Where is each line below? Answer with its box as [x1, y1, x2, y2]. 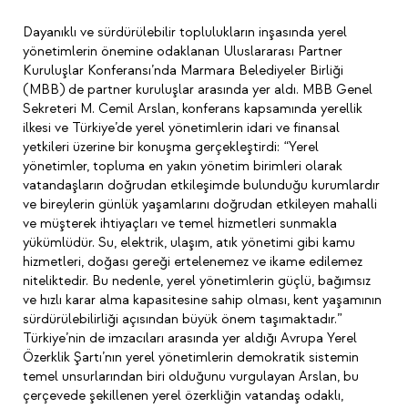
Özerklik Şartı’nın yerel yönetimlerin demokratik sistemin [23, 348, 359, 366]
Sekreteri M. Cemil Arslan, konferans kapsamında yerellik [23, 99, 362, 117]
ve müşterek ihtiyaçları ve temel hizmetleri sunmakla [23, 214, 337, 232]
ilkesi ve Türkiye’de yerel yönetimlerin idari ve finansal [23, 118, 340, 137]
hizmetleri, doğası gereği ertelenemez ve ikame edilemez [23, 252, 362, 270]
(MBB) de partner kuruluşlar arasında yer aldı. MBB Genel [23, 80, 372, 98]
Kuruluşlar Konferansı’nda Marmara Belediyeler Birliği [23, 61, 343, 79]
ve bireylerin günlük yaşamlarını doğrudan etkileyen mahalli [23, 195, 377, 213]
